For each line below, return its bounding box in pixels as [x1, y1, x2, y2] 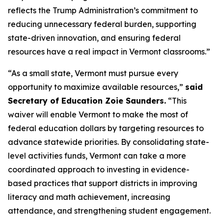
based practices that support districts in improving [8, 178, 197, 188]
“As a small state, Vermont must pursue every [8, 68, 178, 78]
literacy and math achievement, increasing [8, 192, 170, 202]
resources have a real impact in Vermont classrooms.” [8, 47, 210, 56]
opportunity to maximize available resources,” [8, 82, 185, 92]
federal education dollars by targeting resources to [8, 123, 204, 133]
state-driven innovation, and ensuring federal [8, 33, 181, 43]
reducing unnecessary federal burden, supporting [8, 19, 196, 29]
